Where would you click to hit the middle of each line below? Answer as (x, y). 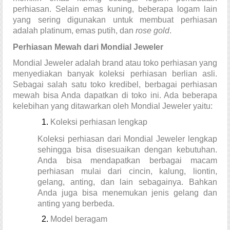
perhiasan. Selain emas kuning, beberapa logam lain (115, 9)
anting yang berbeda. (76, 203)
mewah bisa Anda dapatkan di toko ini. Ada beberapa (115, 95)
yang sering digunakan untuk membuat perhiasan (115, 20)
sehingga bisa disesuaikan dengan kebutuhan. (127, 149)
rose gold (152, 30)
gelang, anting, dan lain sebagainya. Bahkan (127, 182)
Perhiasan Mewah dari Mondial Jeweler (88, 47)
